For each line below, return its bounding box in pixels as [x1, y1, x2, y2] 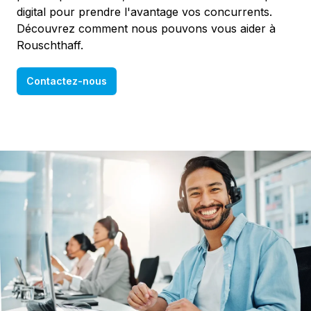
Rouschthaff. [17, 38, 83, 52]
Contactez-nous [26, 75, 107, 87]
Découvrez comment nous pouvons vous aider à [17, 22, 276, 35]
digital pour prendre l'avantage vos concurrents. [17, 5, 272, 19]
